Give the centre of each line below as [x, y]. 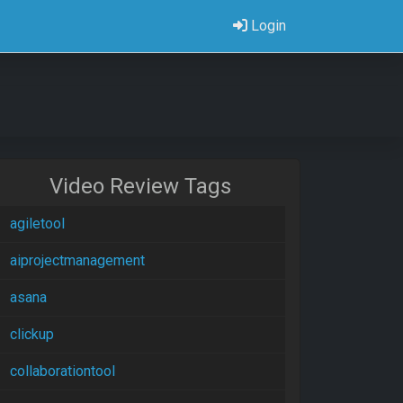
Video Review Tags [140, 186]
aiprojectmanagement [77, 260]
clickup [32, 334]
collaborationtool [63, 371]
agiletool [37, 224]
